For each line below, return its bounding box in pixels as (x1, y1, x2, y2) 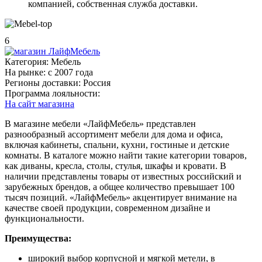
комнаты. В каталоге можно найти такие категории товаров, (5, 150, 247, 160)
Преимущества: (5, 233, 71, 243)
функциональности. (5, 213, 84, 223)
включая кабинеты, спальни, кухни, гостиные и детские (5, 139, 229, 150)
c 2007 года (48, 67, 93, 77)
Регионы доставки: (5, 77, 81, 88)
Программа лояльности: (5, 88, 100, 98)
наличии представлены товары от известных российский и (5, 171, 242, 181)
